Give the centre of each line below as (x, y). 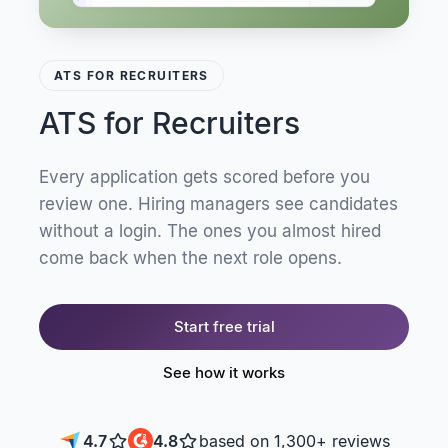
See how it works (224, 373)
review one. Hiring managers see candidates (218, 204)
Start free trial (224, 327)
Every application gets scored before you (204, 177)
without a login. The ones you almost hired (210, 231)
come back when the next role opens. (190, 258)
